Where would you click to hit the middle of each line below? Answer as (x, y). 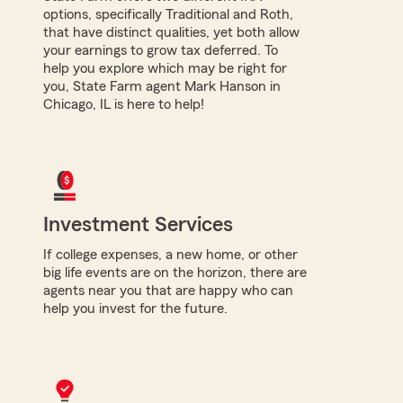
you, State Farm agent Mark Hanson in (162, 86)
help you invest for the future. (135, 308)
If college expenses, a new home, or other (170, 254)
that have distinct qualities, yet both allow (171, 32)
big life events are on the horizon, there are (175, 272)
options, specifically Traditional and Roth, (168, 14)
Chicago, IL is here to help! (124, 104)
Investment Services (138, 224)
